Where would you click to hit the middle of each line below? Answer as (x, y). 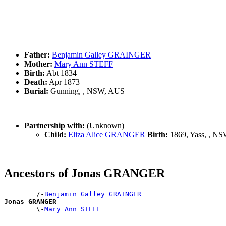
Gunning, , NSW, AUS (87, 91)
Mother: (38, 64)
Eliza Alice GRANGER (107, 135)
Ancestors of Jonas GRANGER (84, 173)
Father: (37, 55)
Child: (55, 135)
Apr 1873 (64, 82)
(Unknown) (104, 126)
